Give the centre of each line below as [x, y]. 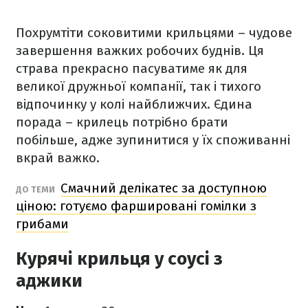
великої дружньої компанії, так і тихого [139, 86]
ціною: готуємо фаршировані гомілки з [136, 206]
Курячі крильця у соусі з [119, 259]
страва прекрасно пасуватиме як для [132, 68]
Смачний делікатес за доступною [164, 188]
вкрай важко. [58, 158]
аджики [49, 281]
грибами [42, 224]
